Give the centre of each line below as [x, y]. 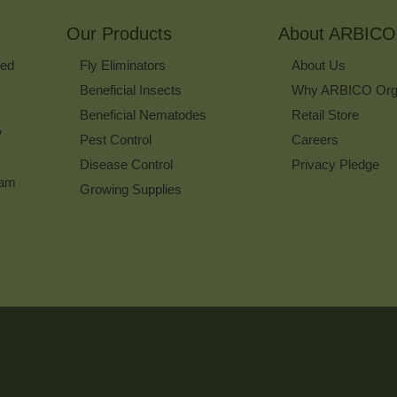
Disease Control [126, 165]
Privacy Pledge [335, 165]
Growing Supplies [130, 190]
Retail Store [325, 115]
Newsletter [261, 48]
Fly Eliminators [122, 66]
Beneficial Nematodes [143, 115]
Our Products [119, 34]
